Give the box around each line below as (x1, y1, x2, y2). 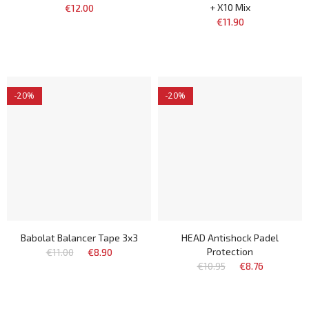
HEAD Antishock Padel (181, 232, 279, 243)
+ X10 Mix (210, 1, 250, 13)
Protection (207, 246, 253, 257)
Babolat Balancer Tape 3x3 (20, 232, 138, 243)
